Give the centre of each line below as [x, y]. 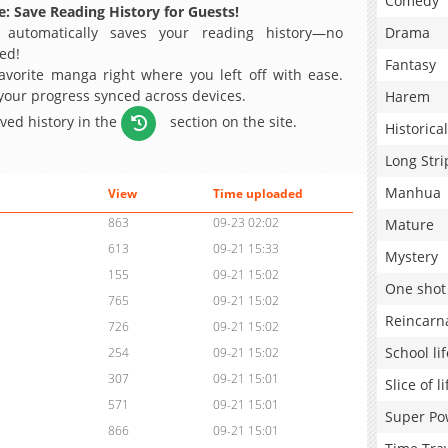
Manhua [413, 192]
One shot [415, 288]
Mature [409, 224]
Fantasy [410, 64]
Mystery [411, 256]
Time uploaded [257, 194]
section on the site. [232, 121]
